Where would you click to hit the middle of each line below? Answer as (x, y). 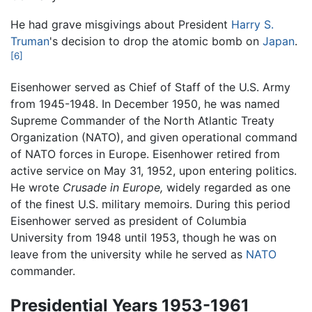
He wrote (37, 187)
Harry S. (252, 24)
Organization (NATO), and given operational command (154, 137)
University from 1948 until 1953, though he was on (143, 237)
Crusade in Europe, (113, 187)
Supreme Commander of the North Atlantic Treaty (142, 120)
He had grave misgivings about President (121, 24)
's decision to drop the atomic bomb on (156, 41)
